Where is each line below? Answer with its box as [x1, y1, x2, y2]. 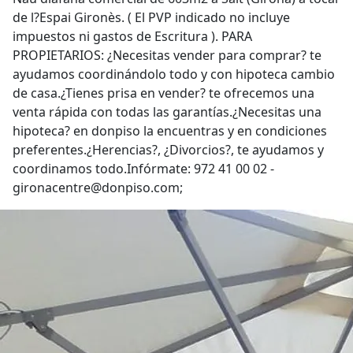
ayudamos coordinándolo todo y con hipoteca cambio [13, 65, 335, 83]
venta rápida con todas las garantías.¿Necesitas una [13, 103, 321, 121]
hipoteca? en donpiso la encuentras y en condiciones [13, 122, 327, 139]
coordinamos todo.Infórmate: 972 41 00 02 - [13, 160, 274, 177]
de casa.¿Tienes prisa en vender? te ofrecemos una [13, 84, 314, 102]
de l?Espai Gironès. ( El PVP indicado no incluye [13, 9, 290, 26]
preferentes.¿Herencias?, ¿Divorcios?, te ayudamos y [13, 141, 324, 158]
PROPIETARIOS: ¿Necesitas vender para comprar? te [13, 46, 321, 64]
